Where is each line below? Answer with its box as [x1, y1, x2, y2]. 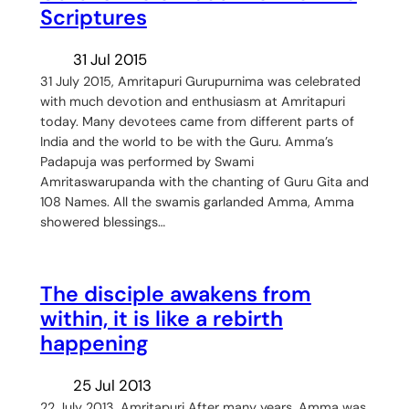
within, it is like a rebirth [39, 305, 283, 333]
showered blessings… [39, 213, 165, 230]
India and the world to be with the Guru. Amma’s [39, 132, 333, 150]
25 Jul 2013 [72, 375, 152, 396]
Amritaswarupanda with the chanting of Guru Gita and [39, 173, 369, 190]
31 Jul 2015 [72, 48, 147, 69]
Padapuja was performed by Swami [39, 152, 254, 170]
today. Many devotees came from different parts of [39, 112, 354, 130]
